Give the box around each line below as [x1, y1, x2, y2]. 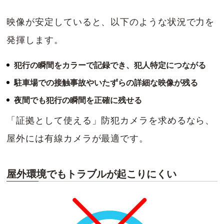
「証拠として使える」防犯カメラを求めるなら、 [6, 115, 215, 126]
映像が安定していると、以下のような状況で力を [6, 17, 215, 27]
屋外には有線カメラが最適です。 [6, 133, 148, 144]
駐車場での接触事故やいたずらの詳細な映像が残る [14, 78, 198, 87]
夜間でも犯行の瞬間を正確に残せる [14, 96, 142, 105]
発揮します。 [6, 35, 63, 45]
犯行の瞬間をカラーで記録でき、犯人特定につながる [14, 61, 206, 70]
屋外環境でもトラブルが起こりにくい [6, 168, 177, 180]
